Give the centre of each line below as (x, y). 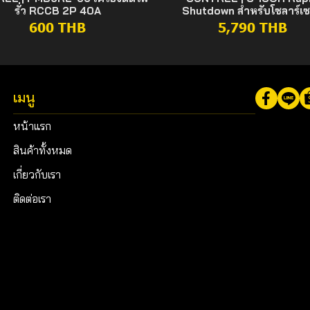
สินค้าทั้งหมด (43, 150)
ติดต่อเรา (32, 198)
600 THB (58, 26)
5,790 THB (252, 26)
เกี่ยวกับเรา (37, 174)
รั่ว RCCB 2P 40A (57, 10)
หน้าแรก (32, 126)
